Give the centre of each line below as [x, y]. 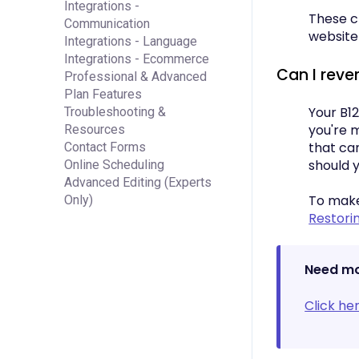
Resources [95, 129]
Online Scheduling [114, 164]
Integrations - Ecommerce [137, 58]
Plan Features [103, 94]
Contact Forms [105, 147]
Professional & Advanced [135, 76]
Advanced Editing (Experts [138, 182]
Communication [107, 23]
